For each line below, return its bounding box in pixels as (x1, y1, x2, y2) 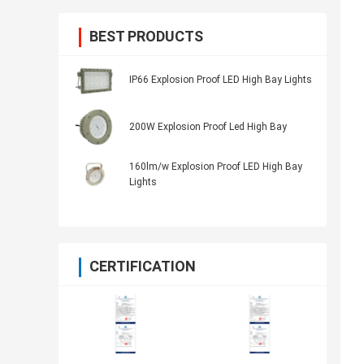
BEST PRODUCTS (89, 28, 203, 45)
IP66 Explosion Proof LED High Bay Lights (129, 74, 312, 86)
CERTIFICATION (89, 258, 196, 275)
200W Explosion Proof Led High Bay (129, 121, 287, 133)
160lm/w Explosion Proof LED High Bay (129, 161, 302, 173)
